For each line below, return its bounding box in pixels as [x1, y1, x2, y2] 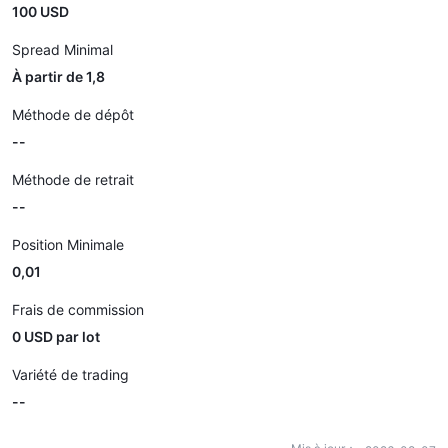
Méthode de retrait [12, 171, 134, 188]
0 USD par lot [12, 328, 100, 345]
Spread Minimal [12, 41, 113, 58]
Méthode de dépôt [12, 106, 134, 123]
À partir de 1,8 [12, 68, 105, 85]
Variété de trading [12, 366, 129, 383]
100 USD [12, 3, 69, 20]
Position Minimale [12, 236, 124, 253]
